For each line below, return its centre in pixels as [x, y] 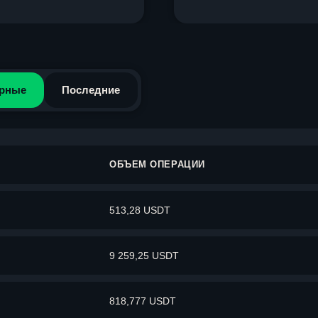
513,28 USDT [140, 210]
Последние [91, 90]
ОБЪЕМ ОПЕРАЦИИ [157, 164]
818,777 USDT [143, 301]
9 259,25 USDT [144, 255]
